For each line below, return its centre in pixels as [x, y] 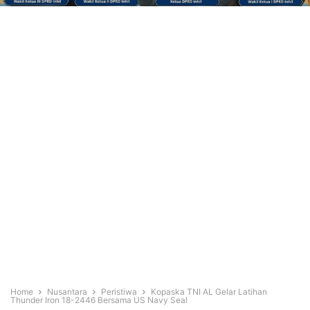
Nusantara [67, 292]
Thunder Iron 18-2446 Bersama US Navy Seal [99, 300]
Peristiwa [119, 292]
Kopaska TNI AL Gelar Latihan [209, 292]
